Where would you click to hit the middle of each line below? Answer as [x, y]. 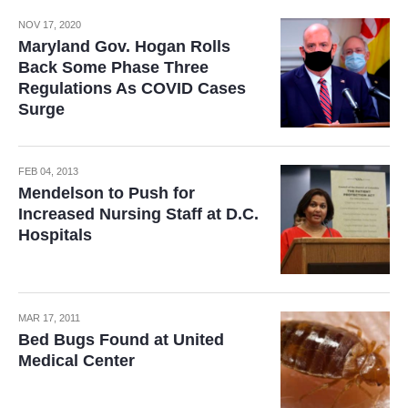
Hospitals [55, 235]
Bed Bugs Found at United [121, 340]
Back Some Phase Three [113, 67]
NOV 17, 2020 [50, 25]
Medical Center [76, 361]
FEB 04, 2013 [48, 171]
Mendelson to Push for [107, 193]
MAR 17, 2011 [49, 318]
